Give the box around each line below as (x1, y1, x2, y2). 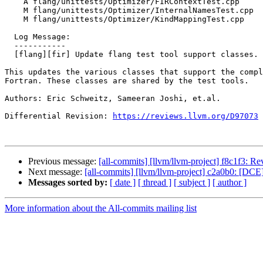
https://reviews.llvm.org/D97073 (113, 112, 258, 121)
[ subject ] (174, 177, 210, 188)
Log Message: (5, 32, 14, 42)
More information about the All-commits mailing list (5, 203, 197, 214)
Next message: (28, 167, 85, 177)
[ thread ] (138, 177, 171, 188)
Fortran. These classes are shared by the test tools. (5, 76, 249, 86)
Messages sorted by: (28, 177, 107, 188)
